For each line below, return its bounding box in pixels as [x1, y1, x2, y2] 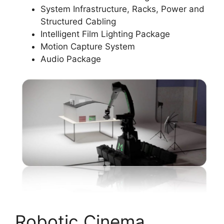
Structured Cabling [40, 16, 116, 26]
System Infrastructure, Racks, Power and [40, 4, 204, 14]
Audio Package [40, 54, 101, 64]
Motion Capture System [40, 41, 135, 51]
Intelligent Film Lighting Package [40, 29, 170, 39]
